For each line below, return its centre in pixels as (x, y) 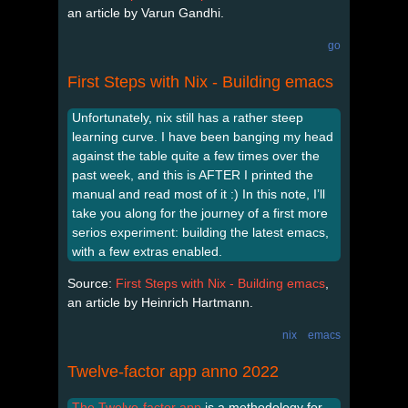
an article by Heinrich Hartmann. (160, 302)
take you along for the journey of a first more (200, 213)
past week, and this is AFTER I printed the (193, 174)
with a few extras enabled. (147, 251)
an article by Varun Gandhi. (146, 12)
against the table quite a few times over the (196, 155)
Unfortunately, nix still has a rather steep (188, 117)
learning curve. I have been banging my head (203, 136)
